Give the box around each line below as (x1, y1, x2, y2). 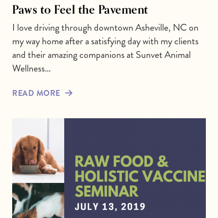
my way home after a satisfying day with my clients (12, 34, 199, 49)
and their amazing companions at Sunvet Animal (12, 48, 191, 62)
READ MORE (12, 88, 60, 99)
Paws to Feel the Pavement (12, 2, 148, 17)
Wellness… (12, 61, 51, 76)
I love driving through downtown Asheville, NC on (12, 20, 199, 35)
